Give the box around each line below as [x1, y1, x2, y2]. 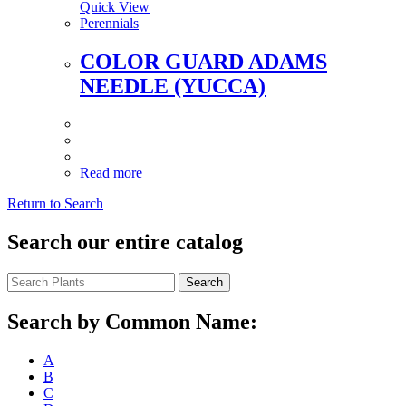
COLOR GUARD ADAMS [80, 49, 327, 73]
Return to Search [7, 196, 103, 212]
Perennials [80, 14, 139, 31]
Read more [80, 165, 142, 181]
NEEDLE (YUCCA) [80, 73, 266, 98]
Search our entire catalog [7, 230, 243, 255]
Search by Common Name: [7, 310, 257, 334]
